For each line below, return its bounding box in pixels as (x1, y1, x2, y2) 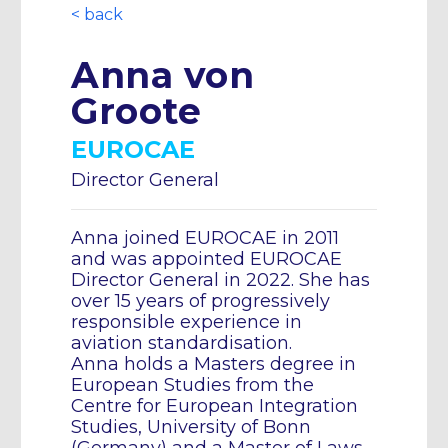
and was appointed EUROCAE (71, 248, 342, 270)
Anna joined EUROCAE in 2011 (71, 227, 339, 249)
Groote (71, 89, 202, 133)
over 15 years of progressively (71, 290, 330, 312)
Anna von (71, 53, 255, 97)
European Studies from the (71, 374, 314, 396)
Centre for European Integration (71, 395, 358, 417)
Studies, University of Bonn (71, 416, 311, 438)
